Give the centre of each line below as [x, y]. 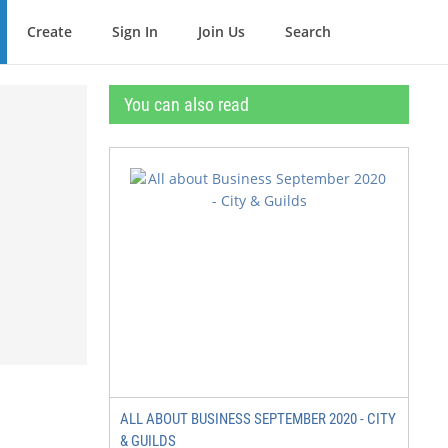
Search [308, 31]
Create [49, 31]
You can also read [186, 104]
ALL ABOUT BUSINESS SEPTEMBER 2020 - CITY [258, 419]
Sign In [135, 31]
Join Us [221, 31]
